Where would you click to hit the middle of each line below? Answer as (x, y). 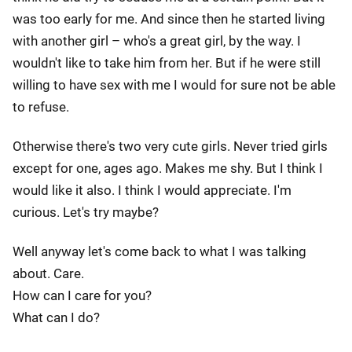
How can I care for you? (82, 295)
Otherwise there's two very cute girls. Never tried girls (170, 146)
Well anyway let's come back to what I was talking (159, 251)
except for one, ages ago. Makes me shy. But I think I (168, 168)
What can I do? (56, 317)
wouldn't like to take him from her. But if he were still (167, 63)
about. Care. (48, 273)
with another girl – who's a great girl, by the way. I (157, 41)
